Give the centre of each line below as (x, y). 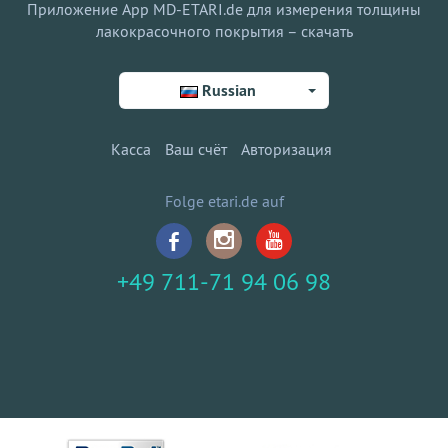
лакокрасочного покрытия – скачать (224, 31)
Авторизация (286, 149)
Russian (228, 90)
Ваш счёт (196, 149)
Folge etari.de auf (224, 201)
